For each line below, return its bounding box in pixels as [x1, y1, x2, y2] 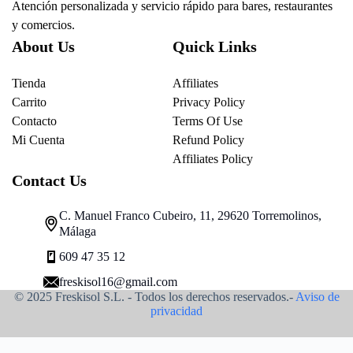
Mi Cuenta [12, 132, 65, 147]
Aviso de [295, 289, 340, 303]
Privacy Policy [173, 95, 245, 109]
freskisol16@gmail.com [59, 274, 177, 288]
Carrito [12, 95, 46, 109]
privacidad [150, 303, 203, 318]
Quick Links [173, 37, 257, 55]
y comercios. [12, 17, 75, 32]
